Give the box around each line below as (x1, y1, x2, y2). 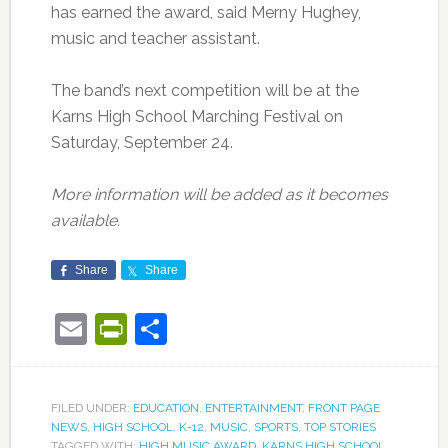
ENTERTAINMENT (204, 401, 302, 416)
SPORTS (253, 420, 298, 435)
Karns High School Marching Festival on (50, 107, 343, 127)
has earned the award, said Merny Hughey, (50, 3, 361, 23)
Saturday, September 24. (50, 133, 233, 153)
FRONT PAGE (307, 401, 380, 416)
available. (50, 211, 120, 231)
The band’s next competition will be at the (50, 81, 359, 101)
